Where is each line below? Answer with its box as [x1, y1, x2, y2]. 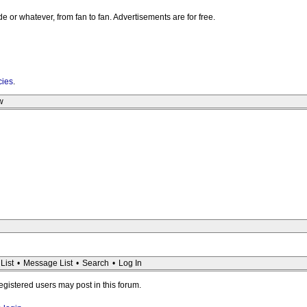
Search [82, 258, 109, 268]
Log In [119, 258, 142, 268]
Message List [23, 258, 73, 268]
